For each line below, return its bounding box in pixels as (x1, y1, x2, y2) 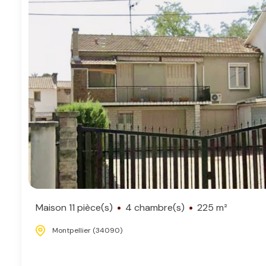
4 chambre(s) (125, 201, 185, 214)
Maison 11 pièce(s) (36, 201, 113, 214)
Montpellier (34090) (52, 226, 122, 236)
